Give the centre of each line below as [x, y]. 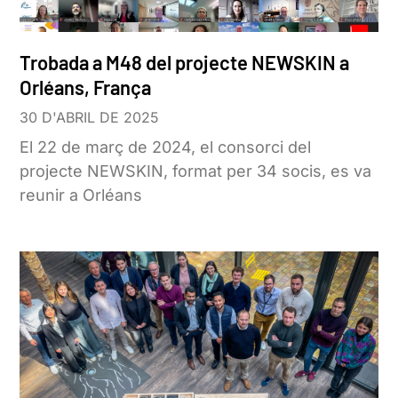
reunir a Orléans [81, 195]
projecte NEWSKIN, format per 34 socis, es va [196, 171]
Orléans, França [86, 87]
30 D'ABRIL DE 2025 [90, 117]
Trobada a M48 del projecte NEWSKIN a [185, 62]
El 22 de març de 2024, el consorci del [166, 147]
